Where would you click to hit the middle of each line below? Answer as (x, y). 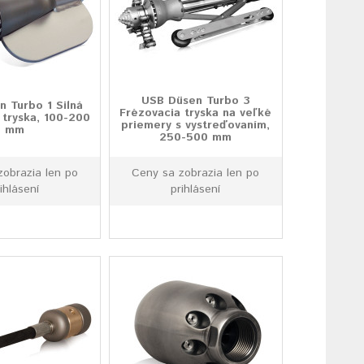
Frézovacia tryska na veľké (196, 113)
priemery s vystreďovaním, (196, 125)
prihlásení (196, 189)
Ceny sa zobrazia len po (196, 173)
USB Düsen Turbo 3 (195, 101)
